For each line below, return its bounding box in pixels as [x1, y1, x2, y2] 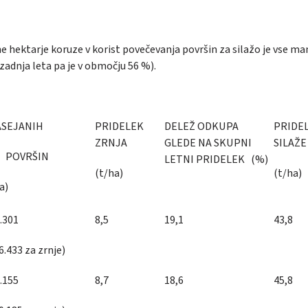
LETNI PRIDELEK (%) [164, 151, 268, 167]
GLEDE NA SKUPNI [164, 135, 252, 151]
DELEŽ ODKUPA [164, 118, 241, 134]
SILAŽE [274, 135, 307, 151]
